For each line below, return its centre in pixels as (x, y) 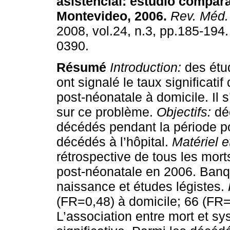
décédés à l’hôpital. (114, 142)
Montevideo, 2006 (110, 16)
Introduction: (146, 68)
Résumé (81, 68)
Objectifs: (186, 112)
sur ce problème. (107, 112)
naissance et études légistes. (142, 187)
